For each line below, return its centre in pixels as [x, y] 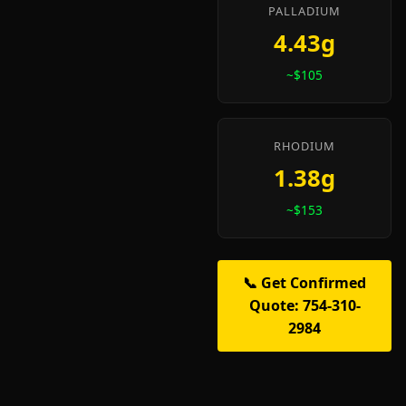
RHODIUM [304, 146]
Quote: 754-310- [304, 305]
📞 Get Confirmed [304, 283]
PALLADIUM [304, 11]
